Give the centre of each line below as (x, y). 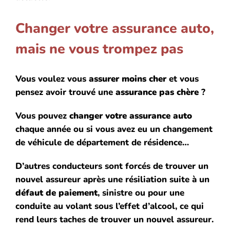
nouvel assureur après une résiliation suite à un (112, 180)
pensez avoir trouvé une (65, 92)
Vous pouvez (42, 116)
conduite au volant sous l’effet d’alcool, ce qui (110, 206)
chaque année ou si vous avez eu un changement (114, 129)
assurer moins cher (128, 79)
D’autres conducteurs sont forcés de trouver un (112, 166)
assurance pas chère (157, 92)
